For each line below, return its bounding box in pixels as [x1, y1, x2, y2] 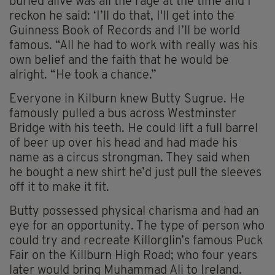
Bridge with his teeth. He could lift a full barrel [9, 123, 258, 136]
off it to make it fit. [9, 182, 109, 195]
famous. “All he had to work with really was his [9, 40, 258, 53]
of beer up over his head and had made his [9, 137, 238, 150]
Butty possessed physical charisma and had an [9, 206, 259, 219]
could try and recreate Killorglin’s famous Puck [9, 235, 263, 248]
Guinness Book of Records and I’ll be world [9, 25, 240, 38]
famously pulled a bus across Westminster [9, 108, 236, 121]
